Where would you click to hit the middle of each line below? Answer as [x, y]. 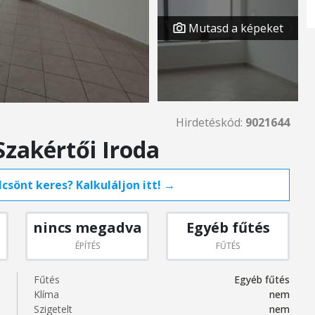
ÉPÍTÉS [87, 246]
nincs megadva [87, 227]
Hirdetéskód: [211, 122]
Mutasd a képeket [234, 28]
